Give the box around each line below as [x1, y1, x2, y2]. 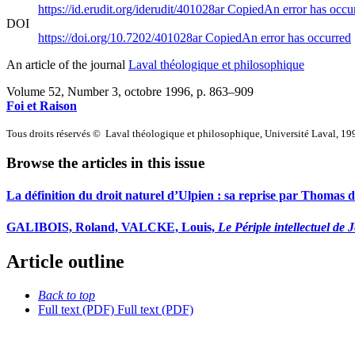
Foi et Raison [6, 98, 77, 113]
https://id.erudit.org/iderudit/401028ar [38, 2, 227, 16]
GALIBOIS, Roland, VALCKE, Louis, [6, 219, 218, 234]
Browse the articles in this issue [6, 155, 204, 172]
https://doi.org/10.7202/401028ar [38, 30, 205, 44]
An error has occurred [242, 30, 351, 44]
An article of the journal [6, 57, 128, 71]
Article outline [6, 251, 124, 273]
